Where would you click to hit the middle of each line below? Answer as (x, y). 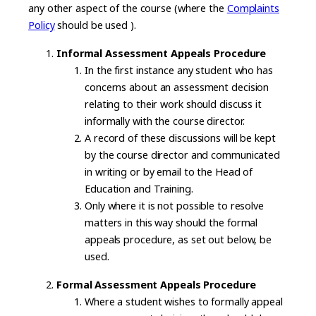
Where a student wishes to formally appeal (184, 302)
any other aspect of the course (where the (128, 8)
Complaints (253, 8)
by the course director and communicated (183, 155)
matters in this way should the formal (171, 223)
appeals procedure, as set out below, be (178, 239)
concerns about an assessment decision (177, 87)
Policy (42, 25)
